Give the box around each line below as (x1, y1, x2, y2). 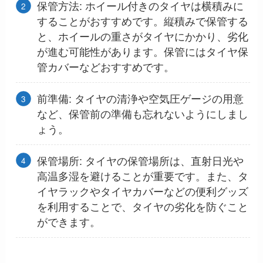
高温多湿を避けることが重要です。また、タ (36, 168, 248, 184)
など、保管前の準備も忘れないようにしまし (36, 106, 248, 122)
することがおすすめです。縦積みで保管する (36, 13, 248, 29)
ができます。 (36, 214, 100, 230)
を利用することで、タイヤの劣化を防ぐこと (36, 198, 248, 214)
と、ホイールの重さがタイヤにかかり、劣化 (36, 28, 248, 44)
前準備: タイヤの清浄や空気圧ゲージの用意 (36, 90, 244, 106)
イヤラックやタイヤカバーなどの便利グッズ (36, 183, 248, 199)
